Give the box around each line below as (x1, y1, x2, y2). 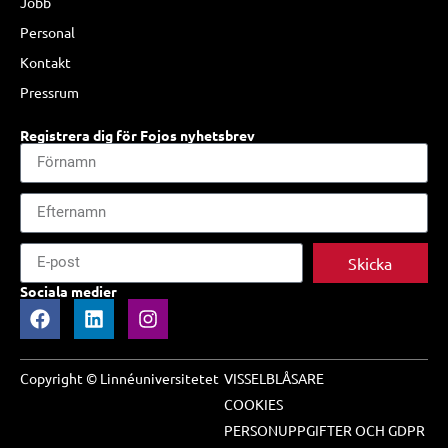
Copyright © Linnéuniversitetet (20, 368, 219, 387)
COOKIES (224, 394, 283, 413)
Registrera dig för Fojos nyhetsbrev (20, 125, 255, 144)
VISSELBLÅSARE (224, 368, 324, 387)
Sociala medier (20, 281, 117, 300)
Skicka (348, 252, 393, 273)
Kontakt (20, 52, 71, 71)
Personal (20, 22, 75, 41)
